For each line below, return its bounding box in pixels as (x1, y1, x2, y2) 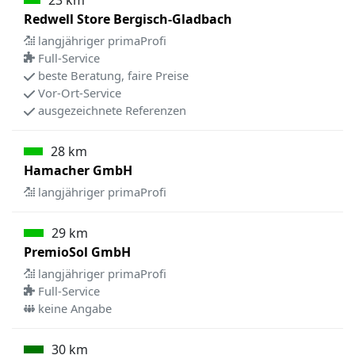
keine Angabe (34, 300, 112, 316)
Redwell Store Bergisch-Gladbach (24, 10, 232, 28)
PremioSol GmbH (24, 243, 131, 261)
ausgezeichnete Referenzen (34, 102, 186, 118)
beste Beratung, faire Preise (34, 67, 189, 83)
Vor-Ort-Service (34, 85, 121, 101)
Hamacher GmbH (24, 162, 132, 179)
